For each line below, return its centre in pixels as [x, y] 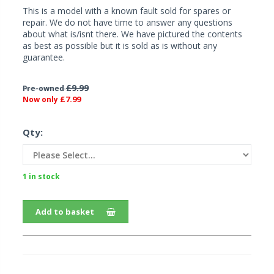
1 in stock [41, 177]
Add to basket [65, 212]
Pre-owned [44, 88]
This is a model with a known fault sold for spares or [127, 11]
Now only [41, 100]
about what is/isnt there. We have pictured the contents [132, 34]
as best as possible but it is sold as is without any [120, 46]
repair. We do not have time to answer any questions [128, 23]
